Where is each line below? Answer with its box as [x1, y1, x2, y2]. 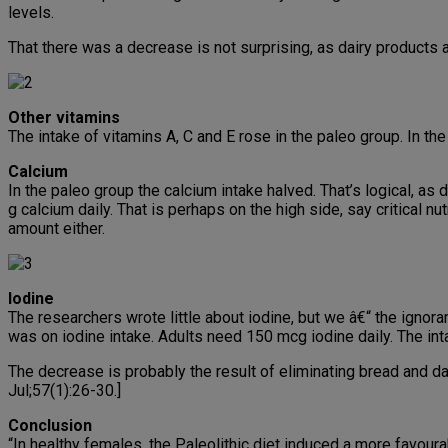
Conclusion [8, 416, 92, 436]
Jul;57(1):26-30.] [8, 381, 121, 401]
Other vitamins [8, 108, 120, 128]
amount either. [8, 219, 105, 239]
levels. [8, 3, 54, 23]
